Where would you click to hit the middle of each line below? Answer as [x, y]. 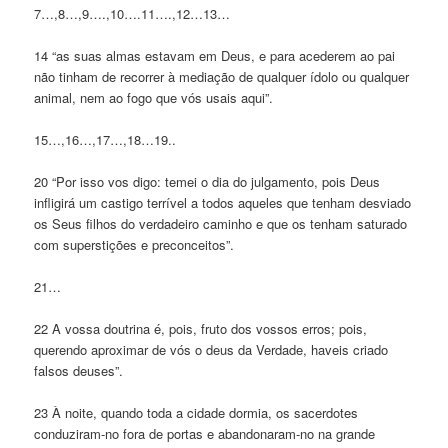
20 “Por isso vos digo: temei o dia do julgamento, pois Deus [207, 181]
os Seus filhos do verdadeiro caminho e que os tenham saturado [221, 223]
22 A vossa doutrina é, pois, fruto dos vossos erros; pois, [201, 329]
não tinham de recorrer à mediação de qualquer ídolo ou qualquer [222, 76]
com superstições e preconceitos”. [134, 244]
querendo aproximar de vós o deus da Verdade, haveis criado [211, 350]
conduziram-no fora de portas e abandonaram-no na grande [205, 434]
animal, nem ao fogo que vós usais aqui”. [154, 97]
